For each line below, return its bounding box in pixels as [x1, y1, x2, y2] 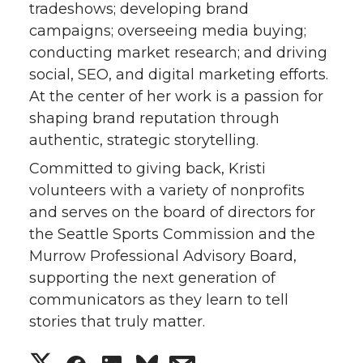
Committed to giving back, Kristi [29, 159, 266, 177]
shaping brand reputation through [29, 109, 280, 127]
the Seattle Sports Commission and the [29, 224, 315, 243]
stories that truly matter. [29, 312, 205, 331]
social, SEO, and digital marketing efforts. [29, 65, 328, 83]
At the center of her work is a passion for [29, 87, 323, 105]
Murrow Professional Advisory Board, [29, 246, 297, 265]
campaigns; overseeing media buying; [29, 21, 306, 40]
